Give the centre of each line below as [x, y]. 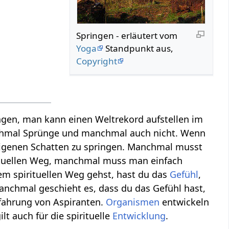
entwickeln [185, 202]
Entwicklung [139, 216]
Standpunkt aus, [139, 48]
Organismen [133, 202]
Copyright [97, 61]
